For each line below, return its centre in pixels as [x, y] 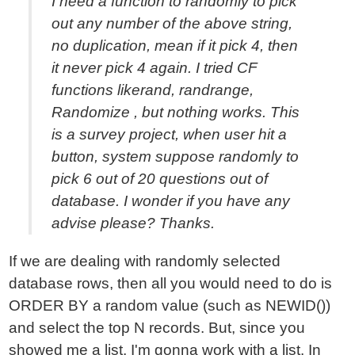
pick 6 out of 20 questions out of [160, 179]
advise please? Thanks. [134, 223]
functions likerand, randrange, [153, 90]
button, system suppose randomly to [176, 157]
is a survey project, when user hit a [170, 134]
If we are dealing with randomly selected [145, 261]
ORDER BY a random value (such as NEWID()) [170, 305]
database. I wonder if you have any [171, 201]
